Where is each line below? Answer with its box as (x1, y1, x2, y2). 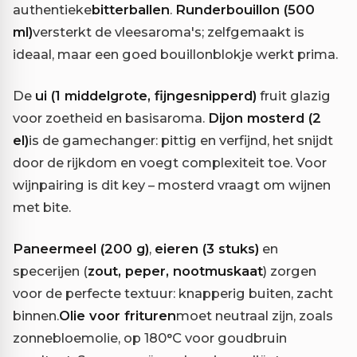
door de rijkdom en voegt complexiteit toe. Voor (13, 155, 327, 171)
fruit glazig (257, 88, 331, 104)
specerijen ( (13, 263, 88, 280)
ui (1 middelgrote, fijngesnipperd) (35, 88, 257, 104)
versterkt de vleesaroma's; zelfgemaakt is (33, 24, 304, 41)
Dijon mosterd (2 (208, 110, 321, 127)
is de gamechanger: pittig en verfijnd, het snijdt (29, 132, 333, 149)
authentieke (13, 2, 92, 18)
